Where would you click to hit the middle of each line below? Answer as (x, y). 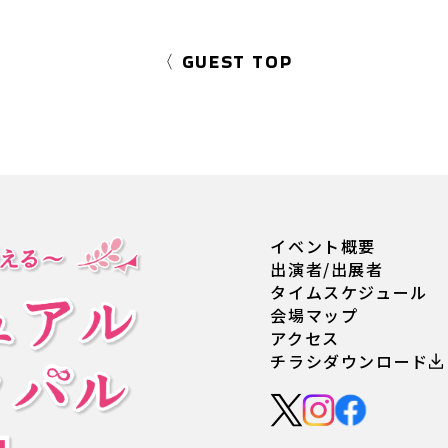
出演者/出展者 (327, 269)
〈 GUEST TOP (224, 61)
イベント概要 (323, 246)
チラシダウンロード (349, 361)
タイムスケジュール (349, 292)
